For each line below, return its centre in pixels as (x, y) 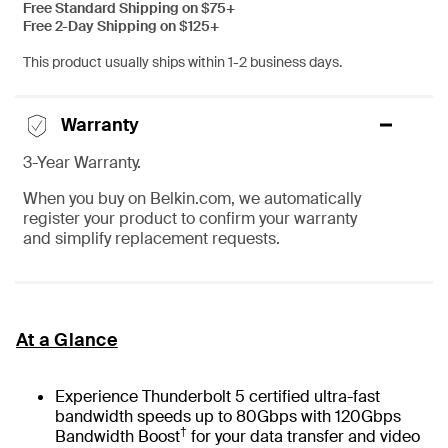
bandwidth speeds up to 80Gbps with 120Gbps (228, 416)
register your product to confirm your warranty (190, 218)
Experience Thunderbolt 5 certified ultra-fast (217, 396)
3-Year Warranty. (82, 162)
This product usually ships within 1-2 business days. (182, 61)
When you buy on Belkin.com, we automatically (192, 198)
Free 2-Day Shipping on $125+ (121, 25)
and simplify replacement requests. (151, 238)
